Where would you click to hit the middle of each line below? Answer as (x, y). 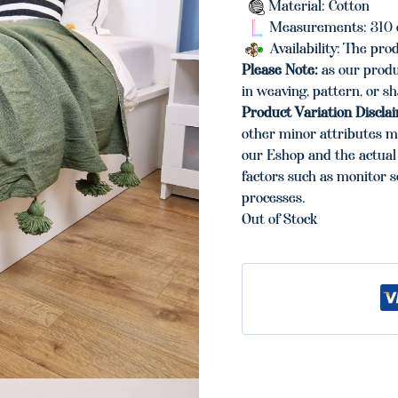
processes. (274, 197)
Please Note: (280, 69)
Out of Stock (279, 219)
